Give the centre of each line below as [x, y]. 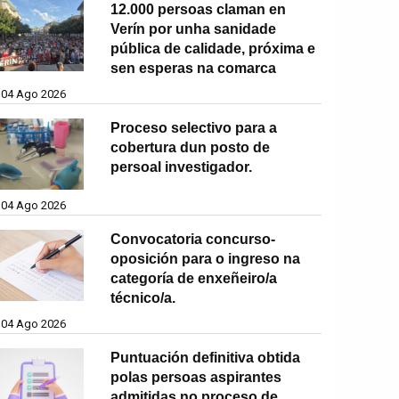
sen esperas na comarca [194, 68]
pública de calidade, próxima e [213, 48]
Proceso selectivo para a [194, 127]
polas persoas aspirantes [196, 377]
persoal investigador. [182, 167]
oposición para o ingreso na [206, 258]
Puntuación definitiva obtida [206, 357]
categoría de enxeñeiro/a [194, 278]
